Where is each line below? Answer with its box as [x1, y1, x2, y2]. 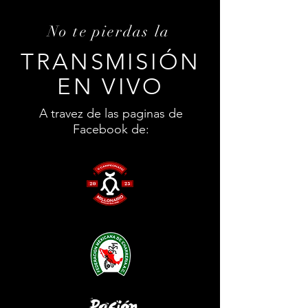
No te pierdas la [47, 22, 175, 41]
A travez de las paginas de [39, 106, 183, 121]
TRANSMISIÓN [21, 49, 201, 75]
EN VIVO [57, 74, 164, 100]
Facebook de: [73, 122, 149, 137]
